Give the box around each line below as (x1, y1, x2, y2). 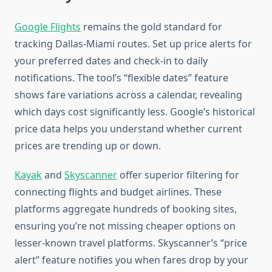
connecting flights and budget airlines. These (15, 185, 222, 199)
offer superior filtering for (117, 168, 239, 182)
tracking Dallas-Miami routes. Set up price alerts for (15, 37, 252, 51)
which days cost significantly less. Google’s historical (15, 105, 255, 119)
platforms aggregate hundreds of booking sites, (15, 202, 237, 216)
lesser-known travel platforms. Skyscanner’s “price (15, 236, 247, 250)
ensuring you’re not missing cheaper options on (15, 219, 236, 233)
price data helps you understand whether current (15, 122, 242, 136)
